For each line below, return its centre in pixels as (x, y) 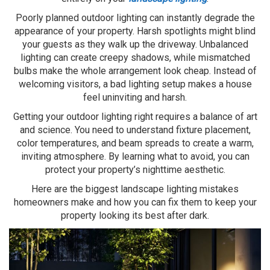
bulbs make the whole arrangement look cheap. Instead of (135, 71)
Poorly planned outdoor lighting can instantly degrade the (135, 18)
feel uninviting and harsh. (135, 98)
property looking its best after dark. (135, 216)
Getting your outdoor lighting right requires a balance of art (135, 117)
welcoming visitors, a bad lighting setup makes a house (135, 84)
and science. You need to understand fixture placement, (135, 130)
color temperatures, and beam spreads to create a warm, (135, 143)
